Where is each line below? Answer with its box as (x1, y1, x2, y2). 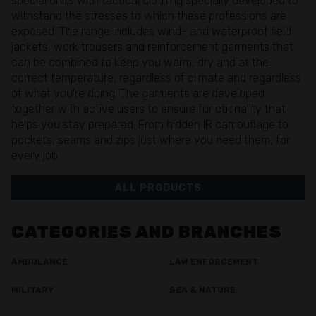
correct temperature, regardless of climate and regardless (11, 71, 301, 85)
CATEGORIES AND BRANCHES (11, 222, 282, 243)
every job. (11, 148, 60, 162)
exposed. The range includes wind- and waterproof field (11, 24, 291, 38)
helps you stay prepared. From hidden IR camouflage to (11, 117, 288, 131)
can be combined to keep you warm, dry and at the (11, 55, 269, 69)
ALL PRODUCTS (114, 181, 202, 194)
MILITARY (11, 285, 54, 296)
